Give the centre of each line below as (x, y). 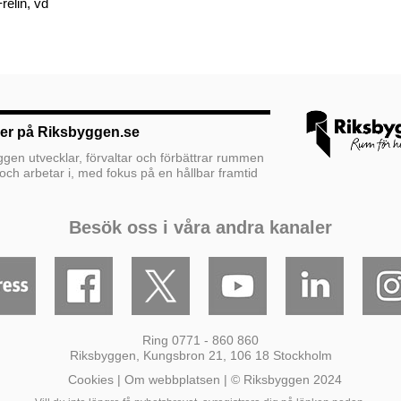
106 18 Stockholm (279, 355)
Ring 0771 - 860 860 (200, 340)
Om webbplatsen (172, 380)
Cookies (91, 380)
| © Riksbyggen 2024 (281, 380)
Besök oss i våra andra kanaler (200, 227)
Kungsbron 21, (184, 355)
